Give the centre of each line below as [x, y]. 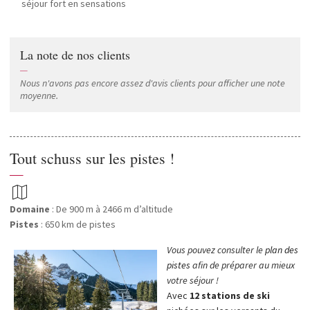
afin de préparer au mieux [242, 265]
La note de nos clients [75, 55]
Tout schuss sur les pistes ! [92, 158]
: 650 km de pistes [77, 224]
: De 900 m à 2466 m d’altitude [111, 209]
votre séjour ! [192, 280]
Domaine [30, 209]
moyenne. [39, 95]
